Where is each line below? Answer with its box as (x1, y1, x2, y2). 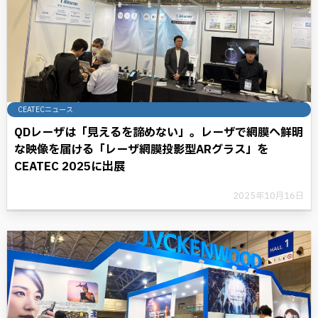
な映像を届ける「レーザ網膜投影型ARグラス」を (14, 141, 268, 158)
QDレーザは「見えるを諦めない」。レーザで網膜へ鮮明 (14, 124, 303, 141)
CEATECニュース (18, 104, 73, 115)
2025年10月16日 (233, 190, 304, 202)
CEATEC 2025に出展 (14, 158, 125, 175)
